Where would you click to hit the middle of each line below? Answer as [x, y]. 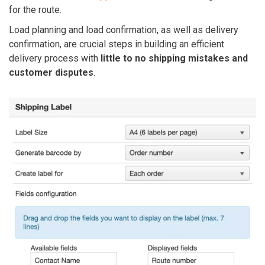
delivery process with [55, 58]
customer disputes [51, 72]
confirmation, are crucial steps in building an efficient [117, 44]
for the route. [35, 10]
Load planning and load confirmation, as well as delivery [124, 30]
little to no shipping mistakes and [174, 58]
